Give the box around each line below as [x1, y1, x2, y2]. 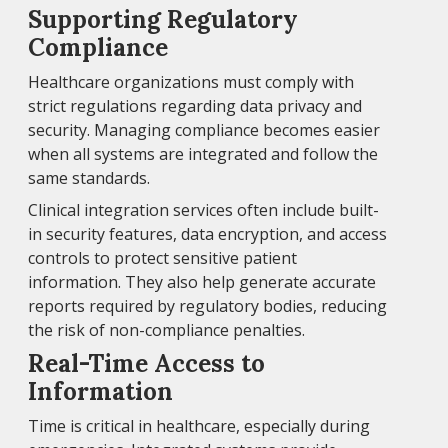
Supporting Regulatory [28, 4, 298, 36]
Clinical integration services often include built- [28, 199, 379, 222]
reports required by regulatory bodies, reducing [28, 295, 387, 318]
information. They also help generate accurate [28, 271, 376, 294]
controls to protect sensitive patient [28, 247, 297, 270]
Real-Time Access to [28, 348, 265, 380]
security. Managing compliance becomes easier [28, 119, 380, 142]
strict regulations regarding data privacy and [28, 95, 362, 118]
